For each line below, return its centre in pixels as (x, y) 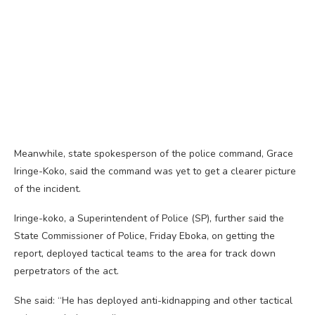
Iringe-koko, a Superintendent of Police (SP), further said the (149, 218)
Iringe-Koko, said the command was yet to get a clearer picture (155, 171)
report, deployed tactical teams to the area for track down (145, 253)
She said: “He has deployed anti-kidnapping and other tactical (153, 300)
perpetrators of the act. (66, 271)
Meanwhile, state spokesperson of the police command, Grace (154, 153)
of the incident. (47, 188)
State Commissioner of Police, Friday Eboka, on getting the (144, 236)
